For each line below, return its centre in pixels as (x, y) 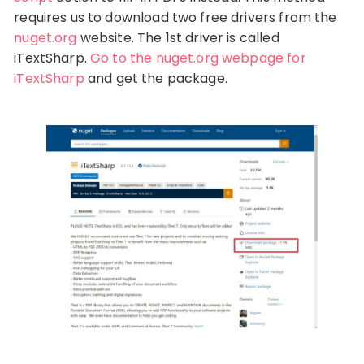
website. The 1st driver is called (178, 37)
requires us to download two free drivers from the (175, 17)
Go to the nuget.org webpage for (198, 58)
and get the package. (156, 78)
